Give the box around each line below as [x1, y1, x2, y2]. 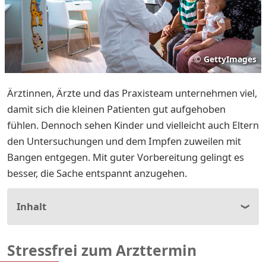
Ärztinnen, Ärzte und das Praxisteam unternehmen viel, [7, 85, 257, 100]
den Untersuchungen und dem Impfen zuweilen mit [7, 134, 241, 148]
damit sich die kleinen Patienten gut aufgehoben [7, 102, 226, 116]
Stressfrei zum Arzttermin [7, 240, 197, 260]
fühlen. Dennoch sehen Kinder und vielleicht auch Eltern [7, 118, 259, 132]
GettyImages [204, 53, 256, 65]
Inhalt [17, 199, 46, 213]
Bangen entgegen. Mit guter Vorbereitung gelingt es [7, 150, 244, 164]
